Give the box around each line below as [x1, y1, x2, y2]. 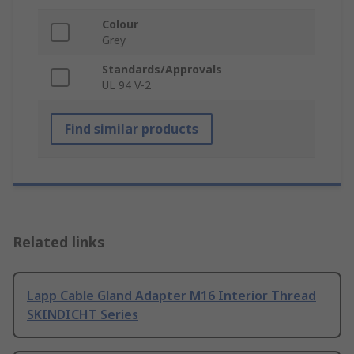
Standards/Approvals [102, 61, 222, 77]
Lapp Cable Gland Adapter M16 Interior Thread [27, 286, 316, 304]
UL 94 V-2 [102, 77, 151, 92]
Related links [13, 232, 105, 251]
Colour [102, 16, 138, 32]
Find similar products [65, 119, 198, 137]
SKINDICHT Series [27, 305, 138, 323]
